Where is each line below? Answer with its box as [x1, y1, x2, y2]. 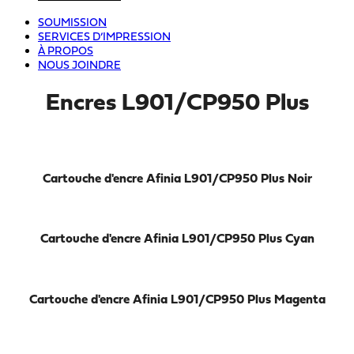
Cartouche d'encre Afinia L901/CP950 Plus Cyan [40, 233, 314, 247]
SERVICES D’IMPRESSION [38, 32, 171, 44]
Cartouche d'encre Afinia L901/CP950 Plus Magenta [28, 293, 326, 307]
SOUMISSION [38, 17, 107, 30]
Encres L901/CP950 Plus [45, 92, 309, 117]
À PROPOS [38, 46, 93, 58]
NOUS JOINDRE [38, 60, 121, 73]
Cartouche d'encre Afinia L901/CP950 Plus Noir [42, 172, 312, 186]
